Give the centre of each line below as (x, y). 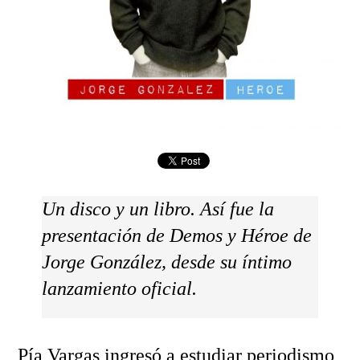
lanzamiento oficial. (119, 289)
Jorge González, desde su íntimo (166, 262)
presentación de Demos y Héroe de (176, 236)
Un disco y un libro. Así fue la (157, 209)
